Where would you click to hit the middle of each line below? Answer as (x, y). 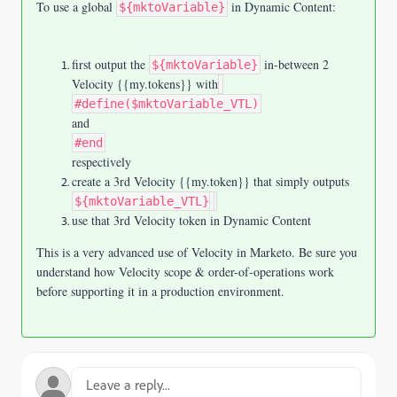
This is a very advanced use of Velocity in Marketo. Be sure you (197, 252)
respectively (101, 162)
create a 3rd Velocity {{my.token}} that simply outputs (210, 181)
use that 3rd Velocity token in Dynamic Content (191, 220)
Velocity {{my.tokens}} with (145, 84)
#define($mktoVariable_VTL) (167, 104)
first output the (110, 64)
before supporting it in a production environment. (160, 291)
